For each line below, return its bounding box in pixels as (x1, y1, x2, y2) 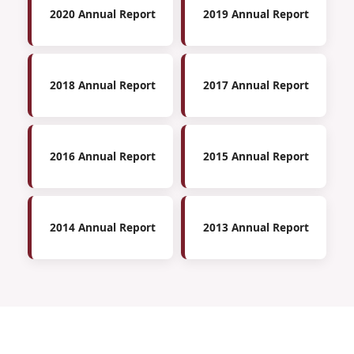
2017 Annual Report (202, 77, 309, 92)
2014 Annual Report (49, 219, 156, 235)
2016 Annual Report (49, 148, 156, 164)
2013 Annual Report (202, 219, 309, 235)
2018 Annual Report (49, 77, 156, 92)
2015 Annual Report (202, 148, 309, 164)
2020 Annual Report (49, 6, 156, 21)
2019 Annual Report (202, 6, 309, 21)
